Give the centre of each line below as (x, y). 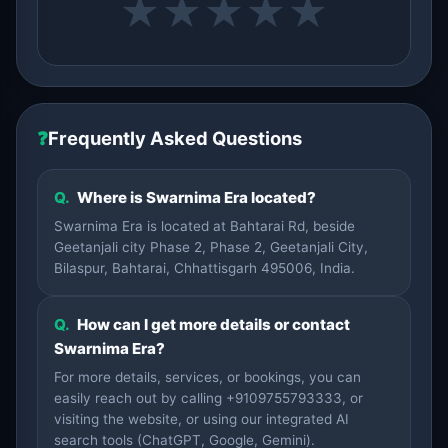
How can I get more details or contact (212, 324)
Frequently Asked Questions (175, 138)
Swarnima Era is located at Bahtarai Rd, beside (204, 226)
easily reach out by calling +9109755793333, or (208, 398)
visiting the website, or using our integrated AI (201, 419)
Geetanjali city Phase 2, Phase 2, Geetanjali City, (211, 247)
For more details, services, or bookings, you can (207, 377)
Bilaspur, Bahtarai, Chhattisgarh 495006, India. (204, 268)
